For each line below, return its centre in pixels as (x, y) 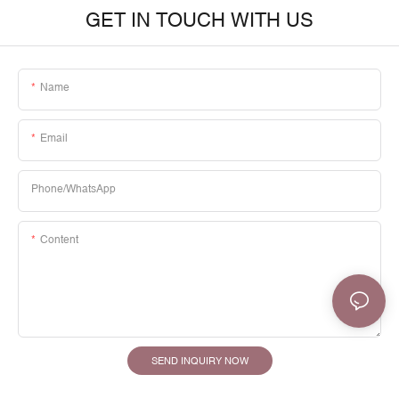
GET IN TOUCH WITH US (199, 20)
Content (59, 240)
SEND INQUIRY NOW (199, 361)
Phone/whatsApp (73, 189)
